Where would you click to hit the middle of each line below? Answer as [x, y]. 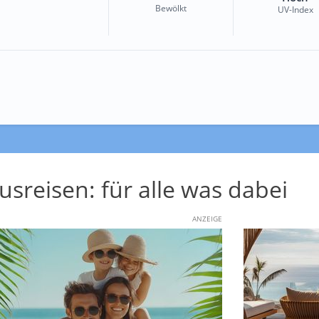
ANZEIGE [207, 218]
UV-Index [295, 9]
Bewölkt [171, 8]
